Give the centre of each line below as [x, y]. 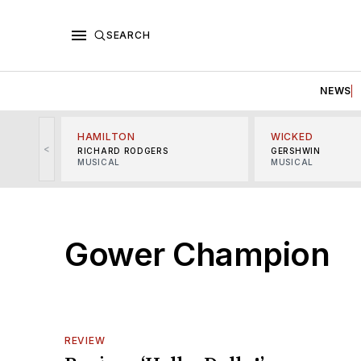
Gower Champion [197, 254]
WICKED [292, 136]
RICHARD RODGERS [123, 150]
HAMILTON [106, 136]
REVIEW [85, 340]
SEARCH [129, 35]
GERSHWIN [296, 150]
